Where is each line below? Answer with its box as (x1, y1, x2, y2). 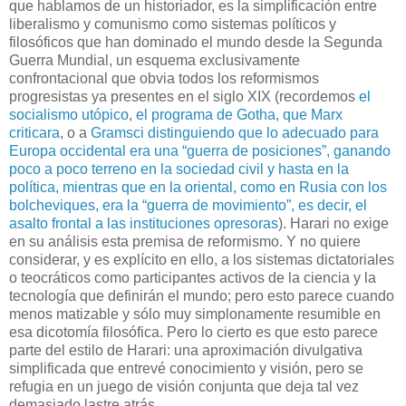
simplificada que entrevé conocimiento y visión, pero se (9, 360, 363, 376)
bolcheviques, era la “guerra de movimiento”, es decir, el (9, 197, 367, 213)
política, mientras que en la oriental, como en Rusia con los (9, 179, 387, 195)
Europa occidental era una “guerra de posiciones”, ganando (9, 142, 391, 159)
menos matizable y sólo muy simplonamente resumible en (9, 305, 381, 322)
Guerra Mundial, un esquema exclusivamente (9, 52, 300, 68)
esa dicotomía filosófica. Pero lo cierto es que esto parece (9, 324, 378, 340)
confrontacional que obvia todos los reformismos (9, 70, 319, 86)
